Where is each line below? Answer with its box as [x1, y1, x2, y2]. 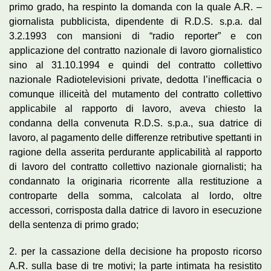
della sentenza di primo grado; [9, 219, 139, 230]
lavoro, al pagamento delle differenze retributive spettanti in [9, 132, 262, 143]
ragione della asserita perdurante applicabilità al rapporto [9, 146, 262, 157]
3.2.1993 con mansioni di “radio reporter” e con [9, 30, 262, 41]
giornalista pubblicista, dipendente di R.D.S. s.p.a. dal [9, 16, 262, 27]
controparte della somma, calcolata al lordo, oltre [9, 190, 262, 201]
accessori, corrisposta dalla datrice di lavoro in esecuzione [9, 204, 262, 215]
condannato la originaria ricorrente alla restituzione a [9, 175, 262, 186]
